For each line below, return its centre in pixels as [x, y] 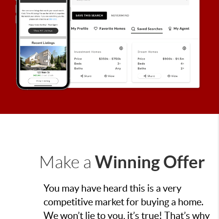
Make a [67, 163]
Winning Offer [150, 162]
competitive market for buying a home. [123, 202]
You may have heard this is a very [112, 188]
